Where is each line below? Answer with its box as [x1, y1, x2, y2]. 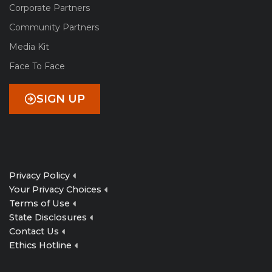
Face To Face [9, 60, 65, 72]
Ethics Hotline [9, 240, 72, 251]
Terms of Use [9, 198, 70, 209]
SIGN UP [36, 92, 85, 106]
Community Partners [9, 21, 99, 33]
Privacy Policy [9, 170, 70, 181]
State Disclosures [9, 212, 87, 223]
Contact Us [9, 226, 59, 237]
